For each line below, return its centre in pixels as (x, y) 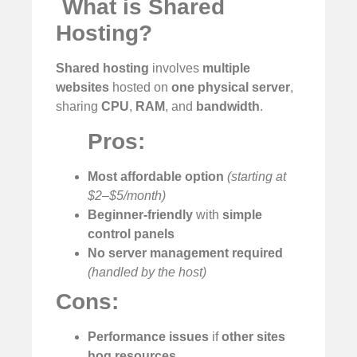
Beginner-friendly (140, 214)
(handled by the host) (147, 272)
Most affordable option (156, 176)
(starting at (257, 176)
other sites (253, 336)
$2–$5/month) (127, 195)
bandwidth (228, 107)
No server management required (185, 253)
